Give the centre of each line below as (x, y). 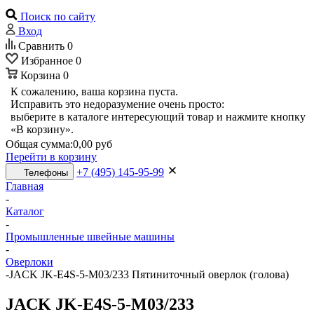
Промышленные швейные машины (90, 237)
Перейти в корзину (51, 157)
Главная (25, 186)
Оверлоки (29, 262)
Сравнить (41, 46)
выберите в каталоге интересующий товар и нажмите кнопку (158, 117)
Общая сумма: (39, 144)
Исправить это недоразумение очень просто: (117, 104)
